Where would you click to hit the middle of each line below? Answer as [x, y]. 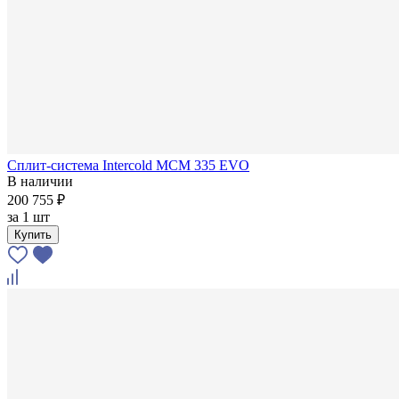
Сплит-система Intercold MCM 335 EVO [128, 165]
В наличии [40, 181]
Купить [33, 234]
